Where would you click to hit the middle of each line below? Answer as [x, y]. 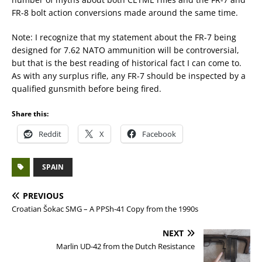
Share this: [30, 114]
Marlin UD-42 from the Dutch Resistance [125, 246]
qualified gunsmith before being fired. [87, 89]
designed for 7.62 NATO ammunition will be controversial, [125, 50]
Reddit [50, 134]
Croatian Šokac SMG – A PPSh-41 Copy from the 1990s [105, 209]
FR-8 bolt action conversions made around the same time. [125, 13]
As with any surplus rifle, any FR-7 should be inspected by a [129, 76]
